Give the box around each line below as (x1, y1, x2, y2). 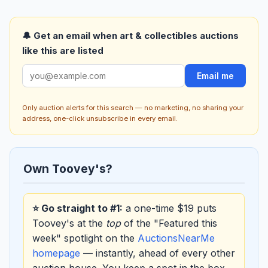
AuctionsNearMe (138, 232, 215, 245)
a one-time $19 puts (123, 202, 217, 215)
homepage (32, 247, 80, 260)
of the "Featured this (121, 217, 217, 230)
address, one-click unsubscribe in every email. (22, 114, 178, 123)
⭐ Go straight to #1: (32, 202, 123, 215)
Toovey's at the (32, 217, 106, 230)
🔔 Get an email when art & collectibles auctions (22, 29, 239, 41)
